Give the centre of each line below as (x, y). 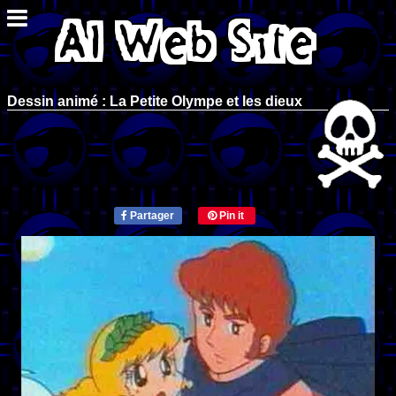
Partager (150, 215)
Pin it (230, 215)
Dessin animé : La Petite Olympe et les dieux (155, 101)
